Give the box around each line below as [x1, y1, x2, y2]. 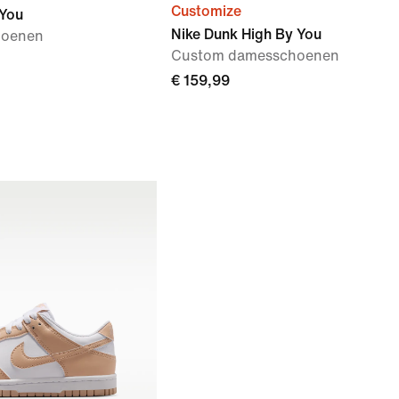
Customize [171, 4, 241, 19]
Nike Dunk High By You [171, 27, 322, 42]
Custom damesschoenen [171, 48, 339, 63]
